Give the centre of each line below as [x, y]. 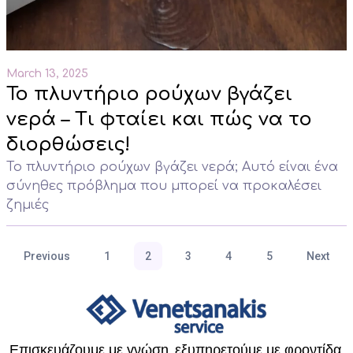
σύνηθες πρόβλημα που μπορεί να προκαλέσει [164, 186]
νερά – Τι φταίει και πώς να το [159, 119]
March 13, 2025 [47, 73]
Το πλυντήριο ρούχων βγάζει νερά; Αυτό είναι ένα [172, 167]
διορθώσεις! [68, 144]
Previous [47, 256]
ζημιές [28, 204]
